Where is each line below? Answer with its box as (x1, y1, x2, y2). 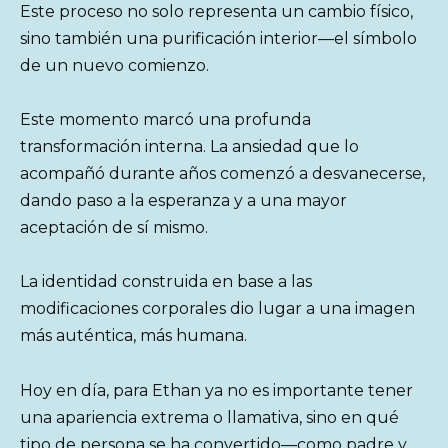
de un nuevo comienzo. (20, 56, 209, 75)
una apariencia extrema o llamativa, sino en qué (20, 407, 399, 427)
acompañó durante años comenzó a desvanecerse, (20, 164, 425, 184)
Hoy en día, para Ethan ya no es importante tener (20, 380, 413, 400)
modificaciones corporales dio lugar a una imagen (20, 299, 415, 319)
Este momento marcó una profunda (20, 110, 311, 130)
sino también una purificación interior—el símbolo (20, 29, 417, 48)
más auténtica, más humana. (20, 326, 247, 346)
